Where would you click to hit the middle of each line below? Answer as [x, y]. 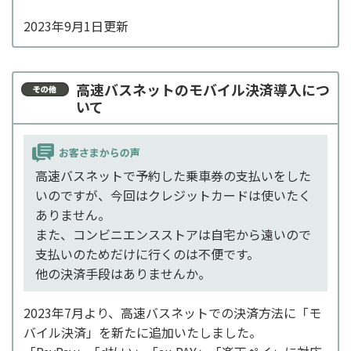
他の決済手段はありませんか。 [123, 273]
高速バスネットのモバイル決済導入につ [203, 89]
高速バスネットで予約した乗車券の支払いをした [173, 175]
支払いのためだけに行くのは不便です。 [147, 253]
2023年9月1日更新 [76, 25]
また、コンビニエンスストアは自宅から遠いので [173, 234]
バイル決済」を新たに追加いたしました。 [143, 332]
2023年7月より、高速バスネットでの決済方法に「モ [172, 312]
